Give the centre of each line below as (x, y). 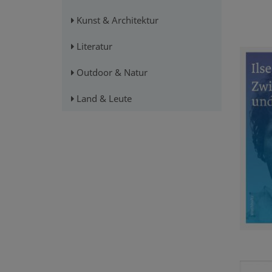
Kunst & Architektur (116, 20)
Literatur (93, 46)
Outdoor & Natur (111, 73)
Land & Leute (103, 99)
